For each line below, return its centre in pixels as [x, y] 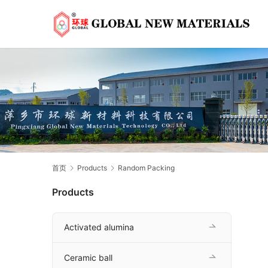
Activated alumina [99, 227]
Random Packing [146, 168]
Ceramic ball [88, 258]
